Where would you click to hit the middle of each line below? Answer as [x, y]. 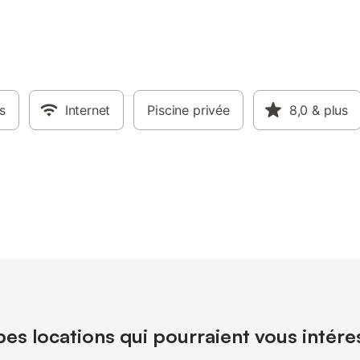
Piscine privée [188, 110]
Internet [88, 110]
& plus [330, 110]
